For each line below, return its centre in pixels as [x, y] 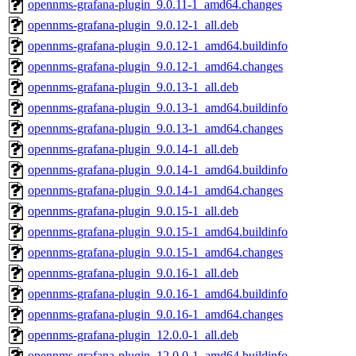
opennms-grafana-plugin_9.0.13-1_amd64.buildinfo [158, 108]
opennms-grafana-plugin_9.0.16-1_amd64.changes [155, 315]
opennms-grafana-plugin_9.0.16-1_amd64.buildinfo [158, 294]
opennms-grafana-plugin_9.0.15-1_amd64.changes [155, 253]
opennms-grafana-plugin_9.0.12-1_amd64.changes [155, 67]
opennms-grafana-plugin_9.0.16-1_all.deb [133, 273]
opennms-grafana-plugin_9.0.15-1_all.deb [133, 211]
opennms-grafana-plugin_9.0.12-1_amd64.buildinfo [158, 46]
